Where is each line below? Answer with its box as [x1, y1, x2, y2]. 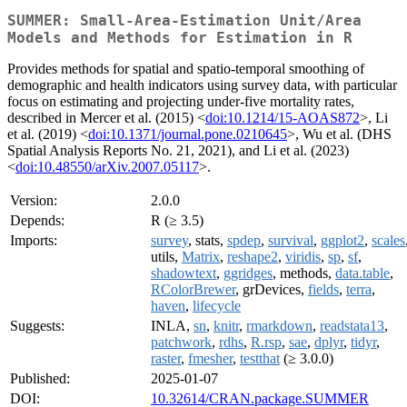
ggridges [223, 265, 273, 282]
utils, [151, 249, 182, 265]
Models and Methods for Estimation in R [7, 29, 352, 47]
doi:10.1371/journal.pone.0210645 [88, 126, 287, 143]
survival [268, 233, 313, 249]
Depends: [10, 213, 65, 229]
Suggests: [10, 318, 65, 334]
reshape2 [227, 249, 278, 265]
